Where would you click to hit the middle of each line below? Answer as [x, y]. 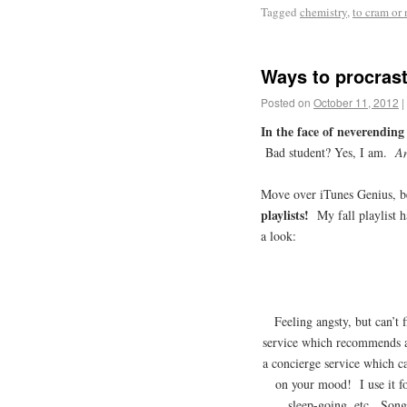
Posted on [286, 102]
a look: [278, 236]
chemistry [323, 12]
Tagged [279, 12]
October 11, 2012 [356, 102]
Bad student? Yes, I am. [328, 152]
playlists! [289, 215]
